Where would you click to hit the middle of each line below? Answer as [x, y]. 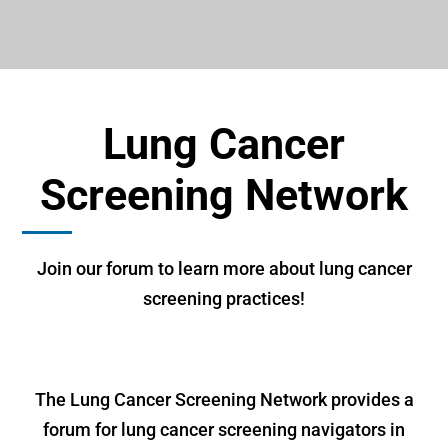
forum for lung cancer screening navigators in [224, 430]
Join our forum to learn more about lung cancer [224, 269]
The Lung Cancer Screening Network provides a [224, 400]
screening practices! [224, 299]
